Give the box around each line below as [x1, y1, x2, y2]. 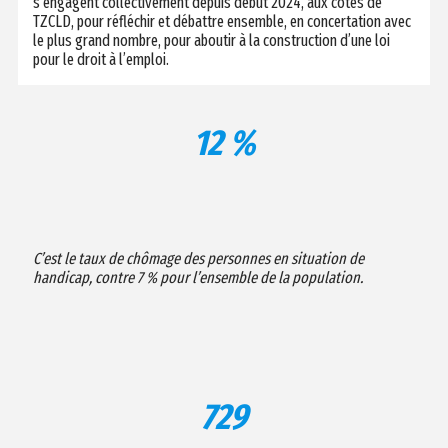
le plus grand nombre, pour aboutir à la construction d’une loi [32, 30, 390, 50]
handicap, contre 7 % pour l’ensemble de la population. [32, 267, 363, 287]
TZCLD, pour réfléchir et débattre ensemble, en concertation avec [32, 11, 411, 31]
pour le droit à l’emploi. [32, 49, 169, 69]
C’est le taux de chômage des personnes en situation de [32, 248, 364, 268]
